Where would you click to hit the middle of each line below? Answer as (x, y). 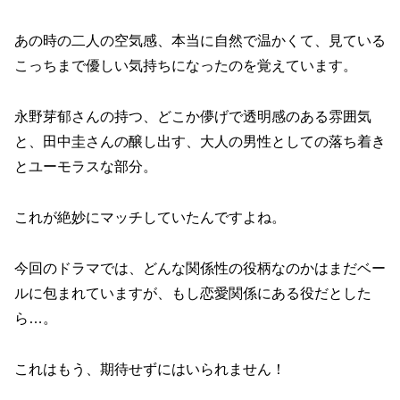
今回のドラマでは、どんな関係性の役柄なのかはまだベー (200, 268)
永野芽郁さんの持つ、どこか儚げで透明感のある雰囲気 (193, 117)
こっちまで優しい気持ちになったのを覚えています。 (186, 66)
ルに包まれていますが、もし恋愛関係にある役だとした (193, 293)
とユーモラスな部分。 (86, 167)
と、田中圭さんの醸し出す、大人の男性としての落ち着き (200, 142)
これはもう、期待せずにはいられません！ (150, 369)
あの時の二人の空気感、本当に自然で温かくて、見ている (200, 41)
